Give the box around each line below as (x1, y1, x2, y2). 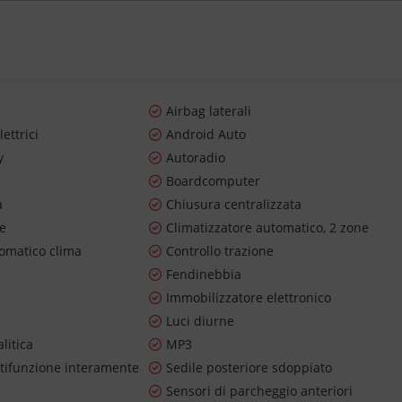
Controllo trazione (166, 242, 275, 260)
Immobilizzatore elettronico (166, 289, 332, 307)
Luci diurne (166, 312, 235, 330)
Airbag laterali (166, 102, 252, 120)
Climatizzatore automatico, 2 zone (166, 219, 370, 237)
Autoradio (166, 149, 226, 167)
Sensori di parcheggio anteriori (166, 382, 354, 400)
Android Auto (166, 126, 247, 144)
